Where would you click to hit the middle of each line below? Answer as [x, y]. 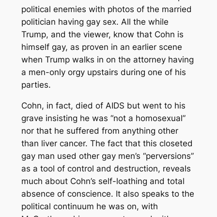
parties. [36, 85]
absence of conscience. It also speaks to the [108, 194]
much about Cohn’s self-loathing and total [103, 181]
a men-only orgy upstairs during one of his [103, 72]
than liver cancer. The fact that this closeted [107, 143]
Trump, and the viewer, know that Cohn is [102, 34]
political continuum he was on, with [89, 206]
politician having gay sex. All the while [95, 22]
